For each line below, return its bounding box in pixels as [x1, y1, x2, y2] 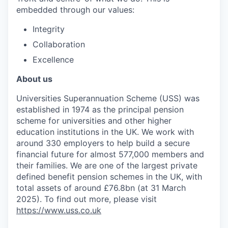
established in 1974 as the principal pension [16, 104, 184, 115]
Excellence [33, 54, 74, 65]
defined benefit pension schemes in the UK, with [16, 172, 202, 182]
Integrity [33, 24, 65, 34]
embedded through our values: [16, 5, 134, 15]
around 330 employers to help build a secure [16, 138, 190, 148]
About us [16, 74, 52, 84]
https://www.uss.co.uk [16, 205, 101, 215]
